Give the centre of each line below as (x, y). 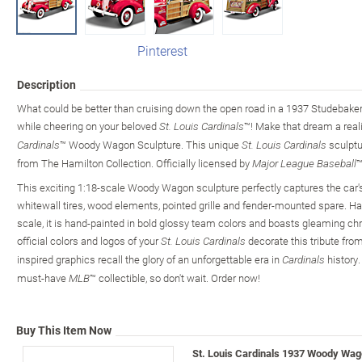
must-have (43, 278)
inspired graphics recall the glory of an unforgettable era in (149, 259)
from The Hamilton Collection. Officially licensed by (135, 163)
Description (46, 84)
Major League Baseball (304, 163)
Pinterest (162, 50)
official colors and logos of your (89, 240)
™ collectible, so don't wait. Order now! (175, 278)
